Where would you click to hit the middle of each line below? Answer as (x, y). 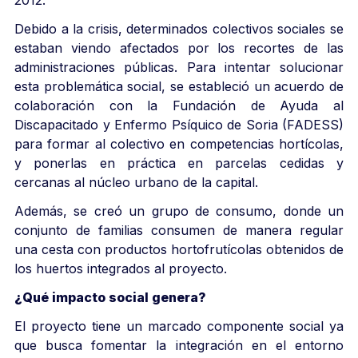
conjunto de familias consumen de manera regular (179, 230)
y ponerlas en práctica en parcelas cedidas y (179, 163)
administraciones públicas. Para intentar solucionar (179, 67)
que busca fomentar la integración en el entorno (179, 345)
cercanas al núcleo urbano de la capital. (136, 182)
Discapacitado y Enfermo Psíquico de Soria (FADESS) (179, 124)
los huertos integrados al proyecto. (121, 268)
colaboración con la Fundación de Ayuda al (179, 105)
